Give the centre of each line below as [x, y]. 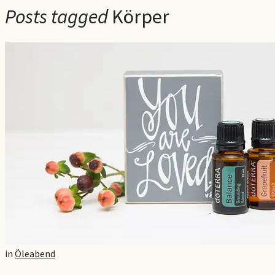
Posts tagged [56, 17]
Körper [141, 17]
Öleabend [35, 253]
